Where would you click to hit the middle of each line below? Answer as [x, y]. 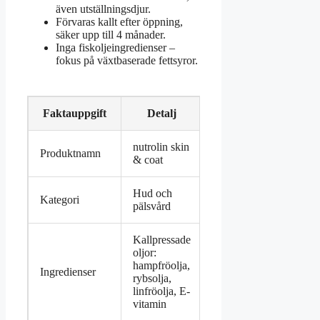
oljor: [145, 253]
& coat [148, 160]
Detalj [162, 114]
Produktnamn [70, 154]
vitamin [150, 304]
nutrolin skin [161, 147]
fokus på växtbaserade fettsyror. [127, 61]
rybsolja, [152, 279]
